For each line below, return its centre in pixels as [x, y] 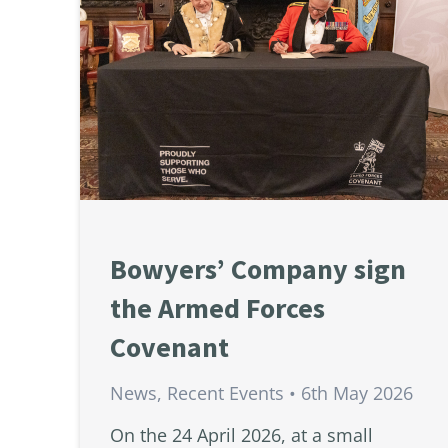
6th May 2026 [357, 393]
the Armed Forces [217, 308]
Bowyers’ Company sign [258, 269]
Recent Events [225, 393]
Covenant [169, 347]
